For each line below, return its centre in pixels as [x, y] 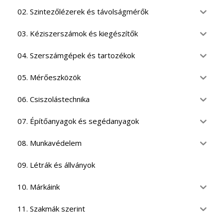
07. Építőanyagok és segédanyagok [78, 121]
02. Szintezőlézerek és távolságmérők [83, 12]
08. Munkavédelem [50, 143]
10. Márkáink [39, 187]
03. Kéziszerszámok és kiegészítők [78, 34]
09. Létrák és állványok [56, 165]
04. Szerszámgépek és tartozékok [76, 56]
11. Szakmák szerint [51, 209]
